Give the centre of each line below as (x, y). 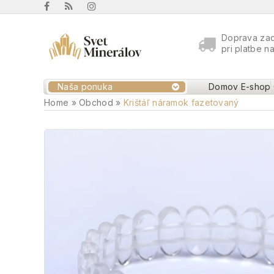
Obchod (96, 103)
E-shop (256, 87)
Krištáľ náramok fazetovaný (181, 103)
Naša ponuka (85, 87)
